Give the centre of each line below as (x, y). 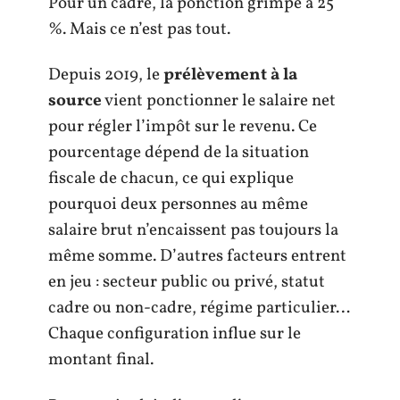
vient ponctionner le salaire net (219, 101)
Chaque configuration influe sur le (175, 334)
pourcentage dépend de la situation (179, 153)
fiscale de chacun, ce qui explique (171, 179)
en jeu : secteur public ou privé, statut (187, 282)
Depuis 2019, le (106, 75)
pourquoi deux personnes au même (178, 204)
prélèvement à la (230, 75)
